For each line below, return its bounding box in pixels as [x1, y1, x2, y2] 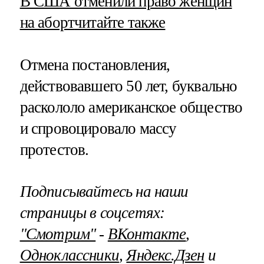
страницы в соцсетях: [19, 203, 165, 222]
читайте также [74, 14, 166, 32]
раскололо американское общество [19, 98, 243, 116]
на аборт [19, 14, 75, 32]
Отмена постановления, [19, 55, 170, 74]
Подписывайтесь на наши [19, 182, 189, 200]
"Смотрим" [19, 225, 96, 243]
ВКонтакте [107, 225, 186, 243]
